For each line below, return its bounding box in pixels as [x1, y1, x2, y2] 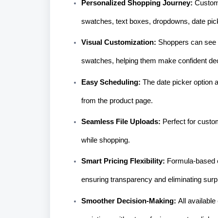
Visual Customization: [81, 38, 158, 47]
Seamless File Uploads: [81, 117, 163, 126]
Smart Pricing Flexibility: [81, 157, 167, 165]
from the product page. [81, 96, 153, 105]
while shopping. [81, 136, 130, 144]
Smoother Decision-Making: [81, 197, 178, 205]
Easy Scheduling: [81, 78, 143, 86]
